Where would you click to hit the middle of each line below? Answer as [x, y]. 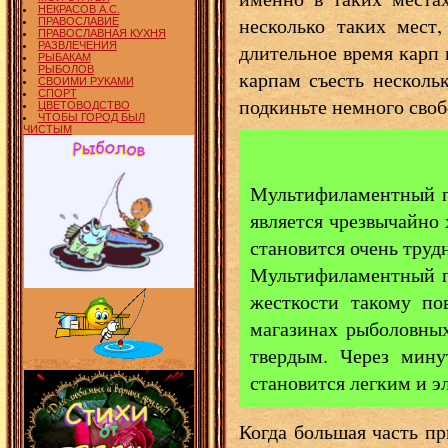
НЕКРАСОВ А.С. [78, 8]
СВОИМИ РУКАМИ [85, 80]
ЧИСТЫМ [47, 128]
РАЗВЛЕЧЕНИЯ [77, 44]
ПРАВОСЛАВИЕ [78, 20]
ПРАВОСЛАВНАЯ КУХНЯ [101, 32]
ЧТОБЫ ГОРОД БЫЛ [91, 116]
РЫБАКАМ [64, 56]
